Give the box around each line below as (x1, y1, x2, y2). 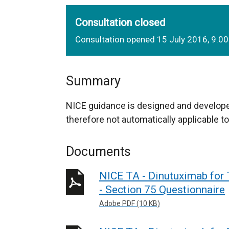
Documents (66, 144, 131, 159)
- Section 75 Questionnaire (99, 184, 225, 196)
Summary (66, 74, 121, 88)
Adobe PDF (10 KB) (99, 199, 160, 208)
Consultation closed (75, 16, 165, 29)
